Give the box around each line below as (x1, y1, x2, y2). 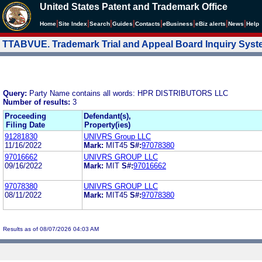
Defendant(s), (84, 111, 131, 120)
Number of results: (3, 97, 73, 106)
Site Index (58, 20, 87, 27)
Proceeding (5, 111, 46, 120)
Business (166, 20, 193, 27)
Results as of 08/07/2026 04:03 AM (3, 225, 99, 232)
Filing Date (6, 120, 45, 129)
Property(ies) (84, 120, 130, 129)
